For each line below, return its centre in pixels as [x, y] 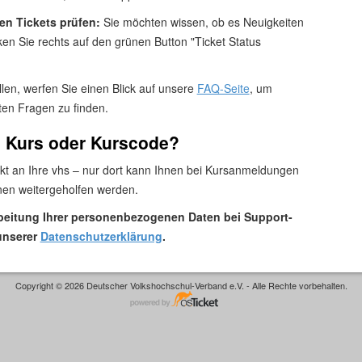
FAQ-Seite [223, 88]
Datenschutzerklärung [101, 236]
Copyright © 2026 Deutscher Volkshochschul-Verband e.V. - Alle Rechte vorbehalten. [181, 286]
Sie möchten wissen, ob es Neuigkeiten [203, 21]
